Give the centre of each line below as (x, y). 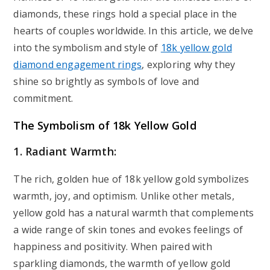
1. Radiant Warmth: (65, 151)
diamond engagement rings (78, 64)
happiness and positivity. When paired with (113, 246)
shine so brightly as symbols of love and (106, 81)
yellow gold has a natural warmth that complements (134, 213)
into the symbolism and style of (87, 48)
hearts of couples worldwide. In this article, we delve (133, 31)
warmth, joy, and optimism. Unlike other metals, (124, 196)
